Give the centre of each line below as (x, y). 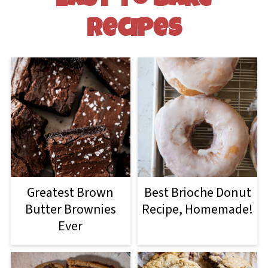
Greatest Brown (71, 192)
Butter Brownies (70, 209)
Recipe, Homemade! (198, 209)
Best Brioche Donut (197, 192)
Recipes (134, 30)
